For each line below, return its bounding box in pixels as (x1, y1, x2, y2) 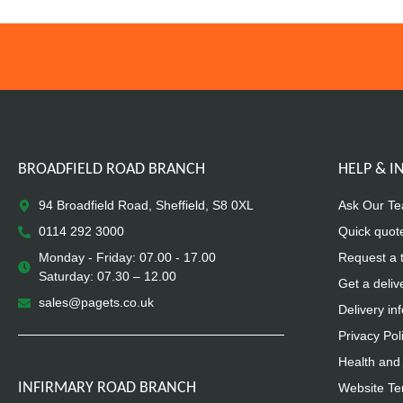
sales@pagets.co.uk (38, 295, 154, 310)
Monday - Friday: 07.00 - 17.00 (38, 250, 216, 265)
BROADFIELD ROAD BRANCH (18, 161, 205, 179)
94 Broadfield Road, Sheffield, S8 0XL (38, 198, 254, 213)
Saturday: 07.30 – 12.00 (38, 269, 176, 284)
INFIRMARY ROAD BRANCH (18, 380, 196, 398)
